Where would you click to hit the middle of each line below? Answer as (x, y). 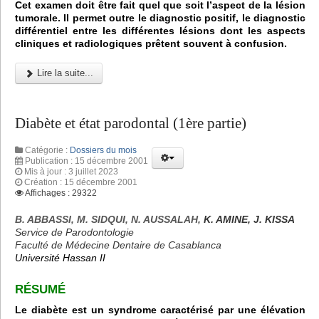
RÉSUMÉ (40, 290)
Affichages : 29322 (61, 193)
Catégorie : (46, 150)
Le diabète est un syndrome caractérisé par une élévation (160, 309)
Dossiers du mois (103, 150)
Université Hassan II (60, 257)
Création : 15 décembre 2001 (81, 182)
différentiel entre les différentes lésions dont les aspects (160, 30)
